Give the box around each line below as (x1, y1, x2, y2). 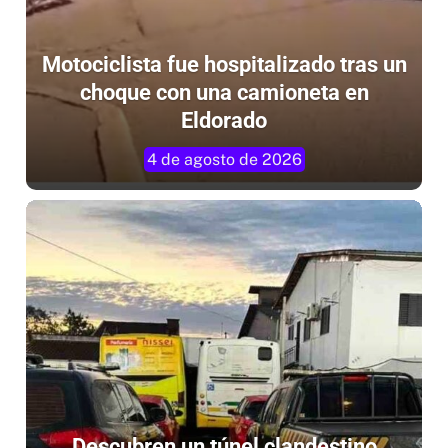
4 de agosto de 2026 (146, 150, 302, 170)
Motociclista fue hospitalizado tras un (41, 52, 407, 78)
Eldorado (181, 108, 267, 134)
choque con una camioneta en (79, 80, 369, 106)
